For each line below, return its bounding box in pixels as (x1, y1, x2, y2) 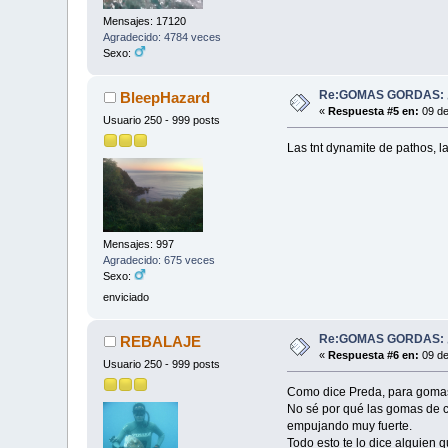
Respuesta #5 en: (328, 105, 420, 118)
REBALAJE (119, 333, 201, 351)
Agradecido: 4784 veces (103, 30, 222, 43)
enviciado (103, 290, 150, 303)
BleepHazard (119, 89, 210, 107)
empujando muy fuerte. (286, 419, 412, 433)
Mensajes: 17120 (103, 14, 187, 27)
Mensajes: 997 (103, 237, 175, 250)
